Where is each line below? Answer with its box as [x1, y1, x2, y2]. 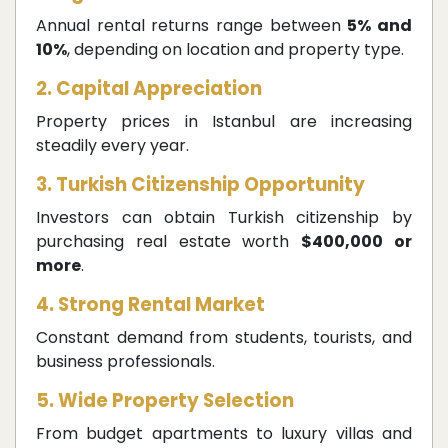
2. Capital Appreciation [36, 75, 262, 103]
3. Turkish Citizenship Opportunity [36, 171, 365, 199]
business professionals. [36, 350, 215, 374]
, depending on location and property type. [67, 38, 404, 62]
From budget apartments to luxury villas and [36, 422, 412, 446]
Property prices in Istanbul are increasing [36, 110, 412, 134]
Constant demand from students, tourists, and [36, 326, 412, 350]
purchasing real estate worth [36, 230, 302, 254]
